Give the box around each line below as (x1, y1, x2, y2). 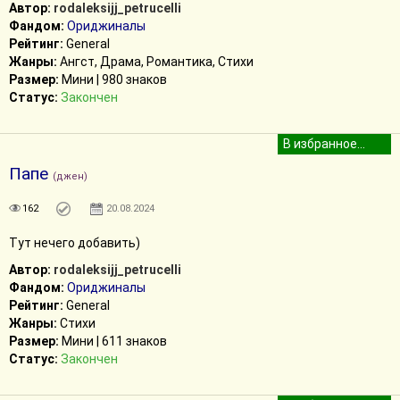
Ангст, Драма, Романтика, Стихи (57, 54, 254, 69)
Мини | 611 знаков (59, 334, 167, 348)
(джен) (53, 171, 87, 182)
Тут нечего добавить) (9, 236, 140, 250)
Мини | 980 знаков (59, 72, 167, 87)
